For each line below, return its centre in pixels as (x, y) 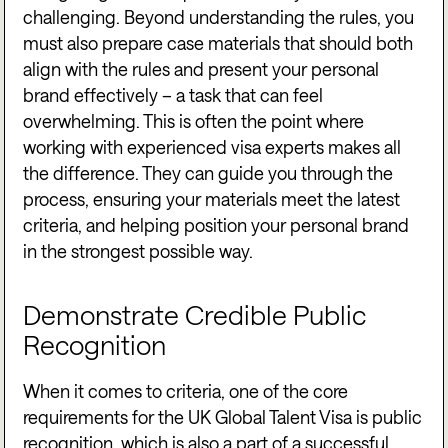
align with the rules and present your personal (201, 69)
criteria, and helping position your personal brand (216, 225)
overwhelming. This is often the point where (194, 121)
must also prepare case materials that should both (218, 43)
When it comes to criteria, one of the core (186, 390)
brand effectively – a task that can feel (173, 95)
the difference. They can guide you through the (208, 173)
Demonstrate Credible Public (195, 314)
